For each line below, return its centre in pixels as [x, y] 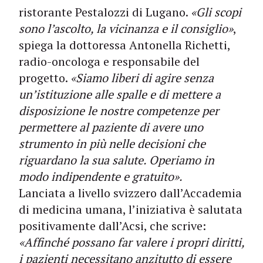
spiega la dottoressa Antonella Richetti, [124, 45]
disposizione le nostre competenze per [119, 111]
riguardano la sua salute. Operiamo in [117, 160]
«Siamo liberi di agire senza [142, 78]
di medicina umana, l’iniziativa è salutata [131, 209]
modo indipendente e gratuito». [101, 176]
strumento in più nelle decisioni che [112, 144]
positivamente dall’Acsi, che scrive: [112, 226]
